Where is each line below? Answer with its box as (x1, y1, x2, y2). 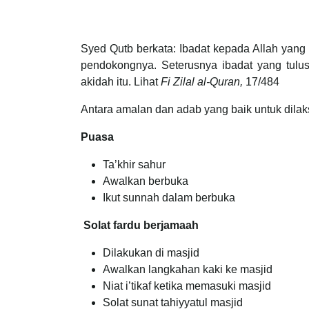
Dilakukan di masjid (103, 247, 199, 259)
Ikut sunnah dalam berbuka (103, 192, 235, 204)
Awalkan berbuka (103, 175, 188, 188)
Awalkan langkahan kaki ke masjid (103, 263, 272, 276)
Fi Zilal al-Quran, (161, 76, 246, 88)
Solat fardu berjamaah (83, 219, 199, 232)
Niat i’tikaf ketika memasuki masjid (103, 280, 271, 292)
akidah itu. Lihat (81, 76, 161, 88)
